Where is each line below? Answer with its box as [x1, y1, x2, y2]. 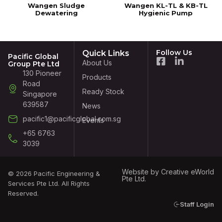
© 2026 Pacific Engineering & [8, 169, 100, 177]
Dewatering [35, 8, 78, 17]
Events [82, 116, 104, 124]
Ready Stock [82, 87, 124, 96]
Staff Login [180, 200, 214, 208]
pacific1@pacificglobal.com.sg [23, 114, 121, 123]
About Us [82, 58, 112, 67]
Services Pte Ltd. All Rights [8, 179, 90, 187]
